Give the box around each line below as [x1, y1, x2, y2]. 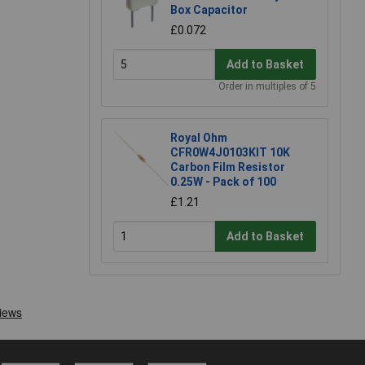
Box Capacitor [170, 3, 248, 17]
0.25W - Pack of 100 [170, 175, 276, 189]
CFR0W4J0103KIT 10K [170, 146, 290, 160]
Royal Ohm [170, 131, 227, 145]
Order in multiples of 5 [218, 81, 316, 93]
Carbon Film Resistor [170, 161, 285, 174]
